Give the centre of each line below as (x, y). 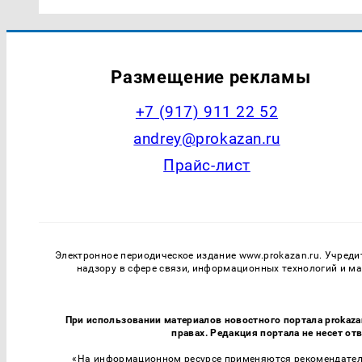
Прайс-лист (207, 166)
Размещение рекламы (211, 77)
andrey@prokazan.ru (207, 139)
